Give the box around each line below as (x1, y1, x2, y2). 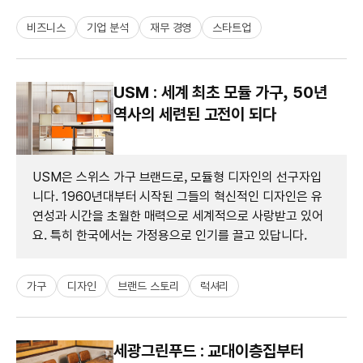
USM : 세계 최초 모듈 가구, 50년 (113, 82, 327, 102)
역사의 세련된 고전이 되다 (113, 104, 277, 124)
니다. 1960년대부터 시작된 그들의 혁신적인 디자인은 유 (32, 188, 322, 204)
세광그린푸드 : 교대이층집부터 (113, 340, 305, 361)
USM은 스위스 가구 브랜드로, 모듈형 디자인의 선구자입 (32, 169, 322, 185)
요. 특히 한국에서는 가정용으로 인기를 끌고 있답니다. (32, 227, 307, 243)
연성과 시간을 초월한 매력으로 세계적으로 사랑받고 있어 (32, 207, 323, 224)
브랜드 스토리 (117, 279, 179, 293)
